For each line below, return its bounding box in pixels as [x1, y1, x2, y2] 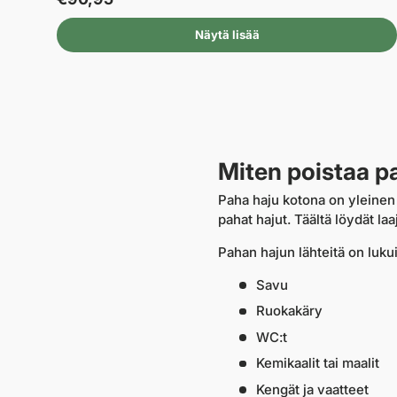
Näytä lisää [194, 27, 260, 43]
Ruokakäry [255, 302, 323, 320]
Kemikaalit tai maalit [255, 354, 379, 372]
